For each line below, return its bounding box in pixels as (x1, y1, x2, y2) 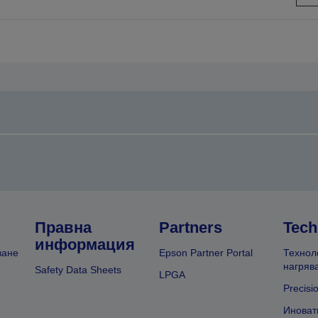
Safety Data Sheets (35, 264, 122, 276)
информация (35, 236, 136, 254)
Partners (158, 219, 222, 237)
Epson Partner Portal (158, 247, 253, 259)
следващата (163, 8, 231, 22)
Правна (35, 219, 92, 237)
